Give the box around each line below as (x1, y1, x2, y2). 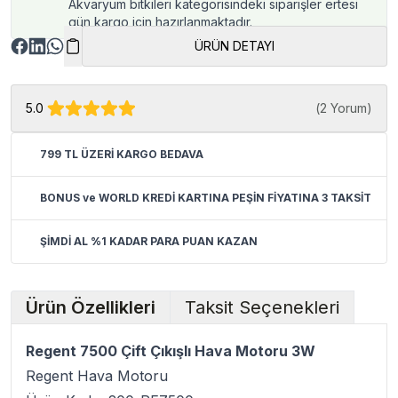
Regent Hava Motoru (26, 367, 168, 385)
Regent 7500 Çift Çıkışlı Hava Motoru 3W (26, 342, 315, 360)
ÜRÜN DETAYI (195, 38, 275, 53)
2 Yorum (320, 100, 367, 115)
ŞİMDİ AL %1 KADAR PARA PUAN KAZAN (40, 235, 258, 248)
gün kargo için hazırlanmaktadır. (68, 14, 252, 29)
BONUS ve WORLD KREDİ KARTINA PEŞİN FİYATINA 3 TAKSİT (40, 191, 371, 204)
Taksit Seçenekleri (185, 297, 339, 318)
